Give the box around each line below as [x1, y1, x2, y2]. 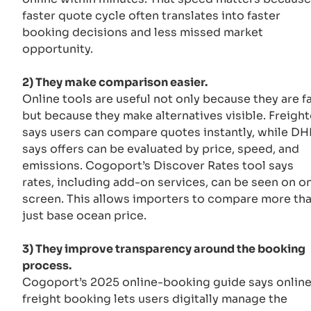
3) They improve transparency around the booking [22, 241, 305, 256]
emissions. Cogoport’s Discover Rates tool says [22, 158, 294, 173]
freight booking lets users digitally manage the [22, 291, 287, 306]
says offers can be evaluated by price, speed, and [22, 141, 299, 156]
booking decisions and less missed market [22, 24, 263, 40]
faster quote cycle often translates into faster [22, 8, 280, 23]
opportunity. [22, 41, 93, 56]
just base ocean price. [22, 208, 146, 223]
